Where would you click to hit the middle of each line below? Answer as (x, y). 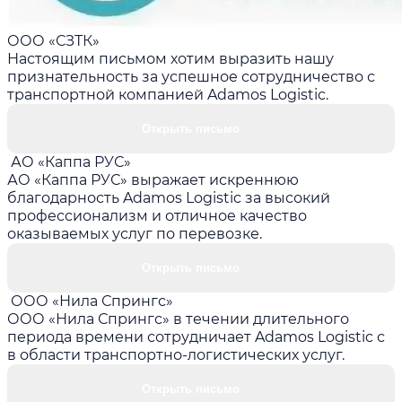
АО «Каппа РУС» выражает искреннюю (153, 179)
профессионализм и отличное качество (157, 215)
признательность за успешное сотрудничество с (191, 76)
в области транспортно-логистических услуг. (176, 354)
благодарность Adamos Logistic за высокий (169, 197)
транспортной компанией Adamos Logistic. (168, 94)
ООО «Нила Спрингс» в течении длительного (178, 319)
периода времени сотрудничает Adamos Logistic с (196, 336)
